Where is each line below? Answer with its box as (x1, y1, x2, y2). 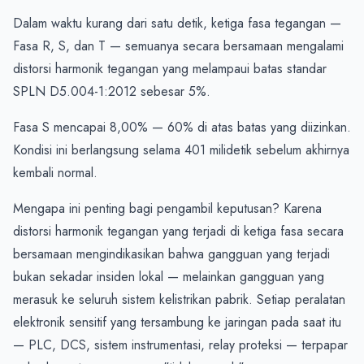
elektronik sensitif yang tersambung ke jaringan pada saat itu (13, 312, 341, 331)
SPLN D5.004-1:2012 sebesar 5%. (13, 81, 210, 101)
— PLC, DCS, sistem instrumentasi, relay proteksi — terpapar (13, 335, 348, 354)
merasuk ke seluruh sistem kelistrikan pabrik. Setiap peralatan (13, 289, 345, 309)
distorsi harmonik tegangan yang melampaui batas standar (13, 58, 327, 78)
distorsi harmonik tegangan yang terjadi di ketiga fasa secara (13, 221, 344, 240)
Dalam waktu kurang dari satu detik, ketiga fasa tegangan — (13, 13, 341, 32)
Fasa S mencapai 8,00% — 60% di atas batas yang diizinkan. (13, 117, 351, 136)
